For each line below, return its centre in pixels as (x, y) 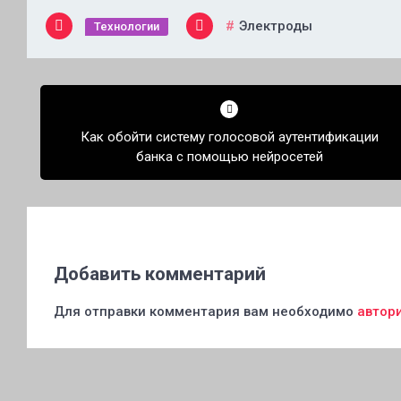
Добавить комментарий (160, 274)
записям (66, 144)
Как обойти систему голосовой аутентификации (229, 137)
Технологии (127, 26)
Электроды (276, 26)
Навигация (76, 85)
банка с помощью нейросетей (229, 157)
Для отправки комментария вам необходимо (205, 311)
